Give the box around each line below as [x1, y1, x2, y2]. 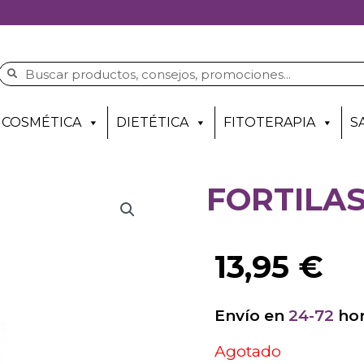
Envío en [214, 306, 288, 325]
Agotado [214, 341, 281, 361]
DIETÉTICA [116, 115, 188, 130]
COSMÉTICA [2, 115, 81, 130]
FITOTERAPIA [223, 115, 315, 130]
